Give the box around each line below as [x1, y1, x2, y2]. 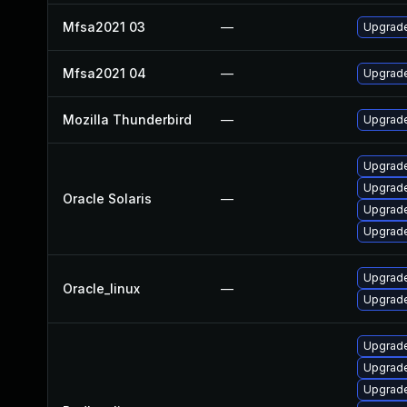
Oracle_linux [63, 281, 140, 296]
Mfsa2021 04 [63, 65, 146, 81]
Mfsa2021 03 [63, 19, 145, 35]
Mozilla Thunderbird [63, 112, 192, 127]
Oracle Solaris [63, 191, 152, 206]
